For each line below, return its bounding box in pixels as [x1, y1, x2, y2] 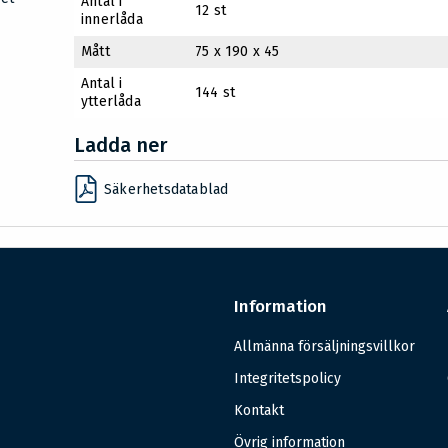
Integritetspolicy [233, 370, 341, 388]
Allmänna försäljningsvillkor [233, 338, 415, 356]
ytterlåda [81, 93, 141, 111]
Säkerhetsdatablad [104, 181, 229, 199]
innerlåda [81, 11, 143, 29]
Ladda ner [74, 133, 167, 158]
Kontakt [233, 402, 284, 420]
